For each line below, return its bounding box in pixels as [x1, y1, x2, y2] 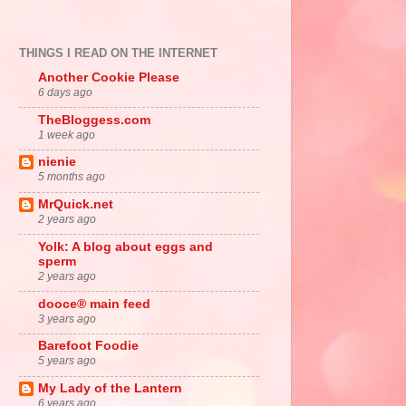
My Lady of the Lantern [38, 382, 182, 395]
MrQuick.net [38, 198, 113, 211]
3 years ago [38, 312, 96, 325]
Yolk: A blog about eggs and [38, 239, 213, 254]
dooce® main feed [38, 296, 150, 311]
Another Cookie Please [38, 70, 179, 84]
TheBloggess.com [38, 112, 150, 127]
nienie [38, 155, 76, 169]
